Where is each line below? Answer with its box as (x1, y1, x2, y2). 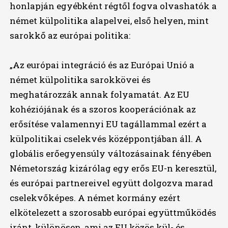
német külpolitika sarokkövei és (9, 74, 151, 86)
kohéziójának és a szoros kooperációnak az (9, 103, 196, 116)
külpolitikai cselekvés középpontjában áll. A (9, 133, 202, 145)
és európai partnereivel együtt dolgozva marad (9, 177, 213, 189)
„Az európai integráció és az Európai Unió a (9, 59, 194, 71)
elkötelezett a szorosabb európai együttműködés (9, 207, 216, 219)
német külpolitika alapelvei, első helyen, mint (9, 15, 209, 27)
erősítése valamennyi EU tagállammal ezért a (9, 118, 207, 130)
